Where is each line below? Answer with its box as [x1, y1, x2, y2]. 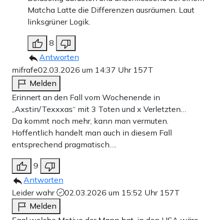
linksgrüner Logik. [27, 16, 90, 27]
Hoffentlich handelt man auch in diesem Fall [12, 127, 172, 137]
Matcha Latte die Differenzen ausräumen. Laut [27, 4, 194, 15]
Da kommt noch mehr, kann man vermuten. [12, 115, 168, 126]
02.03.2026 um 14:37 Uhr [38, 64, 133, 75]
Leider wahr [12, 187, 56, 197]
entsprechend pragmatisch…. [12, 139, 116, 149]
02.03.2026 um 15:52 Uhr [64, 187, 160, 197]
